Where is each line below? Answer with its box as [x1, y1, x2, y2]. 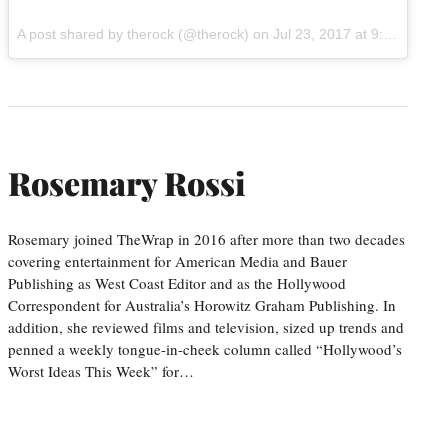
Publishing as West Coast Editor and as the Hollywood [8, 272, 346, 293]
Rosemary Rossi [8, 161, 246, 205]
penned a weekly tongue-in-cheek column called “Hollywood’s [8, 338, 402, 359]
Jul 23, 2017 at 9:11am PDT [273, 25, 383, 42]
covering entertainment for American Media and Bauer [8, 250, 347, 271]
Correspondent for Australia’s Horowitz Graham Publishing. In [8, 294, 396, 315]
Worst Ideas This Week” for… [8, 360, 194, 381]
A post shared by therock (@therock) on [17, 25, 273, 42]
